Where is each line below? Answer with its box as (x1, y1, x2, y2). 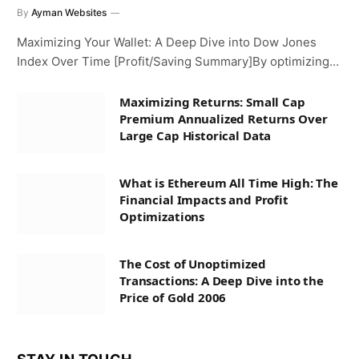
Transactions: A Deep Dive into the (119, 272, 324, 289)
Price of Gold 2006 (119, 289, 227, 306)
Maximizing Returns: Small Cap (119, 94, 305, 111)
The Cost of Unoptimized (119, 256, 266, 272)
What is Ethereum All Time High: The (119, 175, 338, 192)
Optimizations (119, 208, 205, 225)
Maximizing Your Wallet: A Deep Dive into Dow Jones (17, 34, 317, 50)
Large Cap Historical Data (119, 127, 272, 144)
